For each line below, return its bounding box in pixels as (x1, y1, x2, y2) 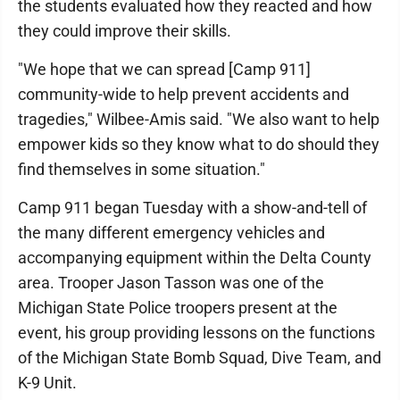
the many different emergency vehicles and (18, 223, 325, 243)
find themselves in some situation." (18, 160, 265, 179)
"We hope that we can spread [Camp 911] (18, 60, 311, 79)
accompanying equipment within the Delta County (18, 248, 371, 268)
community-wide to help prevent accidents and (18, 85, 349, 104)
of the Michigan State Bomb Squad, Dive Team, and (18, 348, 381, 368)
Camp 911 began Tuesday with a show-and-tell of (18, 198, 367, 218)
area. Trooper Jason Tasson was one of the (18, 273, 324, 293)
